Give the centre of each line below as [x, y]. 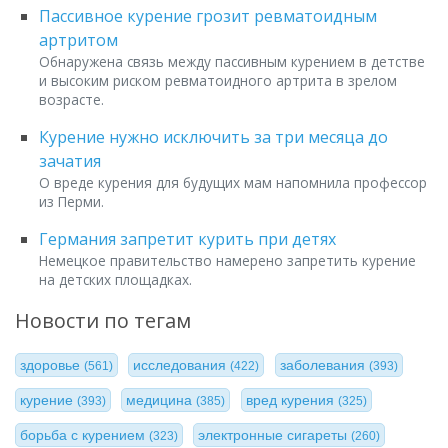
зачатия [70, 161]
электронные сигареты [275, 434]
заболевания [324, 365]
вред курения [291, 400]
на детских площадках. [115, 280]
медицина [161, 400]
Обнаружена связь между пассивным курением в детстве [232, 62]
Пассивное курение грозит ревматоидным [208, 16]
